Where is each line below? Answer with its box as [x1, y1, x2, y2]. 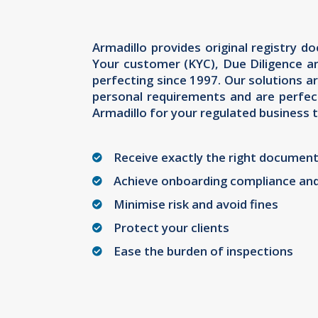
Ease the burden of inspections [114, 243, 293, 260]
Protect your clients [114, 219, 229, 236]
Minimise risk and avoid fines [114, 196, 278, 213]
